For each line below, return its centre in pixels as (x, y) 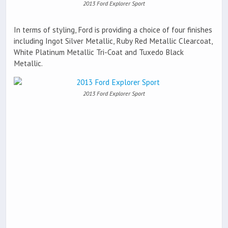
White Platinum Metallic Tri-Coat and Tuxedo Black (99, 52)
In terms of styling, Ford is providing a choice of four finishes (113, 30)
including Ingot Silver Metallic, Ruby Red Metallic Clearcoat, (113, 41)
